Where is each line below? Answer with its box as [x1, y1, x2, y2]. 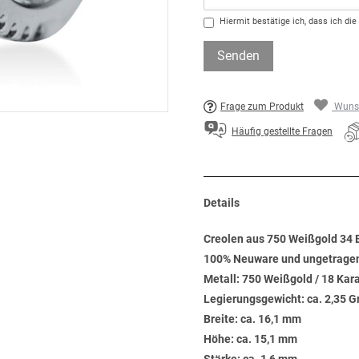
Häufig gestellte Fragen [232, 126, 333, 138]
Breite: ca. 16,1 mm [204, 313, 301, 325]
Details [204, 196, 240, 209]
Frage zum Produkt [220, 101, 304, 112]
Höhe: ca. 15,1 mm [204, 333, 297, 345]
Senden [217, 48, 260, 63]
